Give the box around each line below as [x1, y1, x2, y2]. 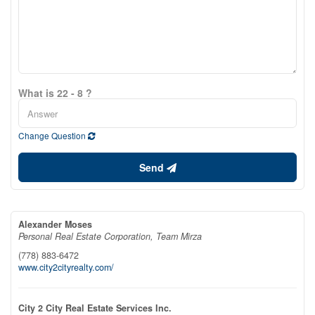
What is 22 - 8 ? [18, 86, 92, 101]
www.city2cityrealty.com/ [18, 261, 114, 274]
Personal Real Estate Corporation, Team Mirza [18, 230, 202, 243]
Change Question [18, 129, 88, 142]
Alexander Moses [18, 218, 92, 231]
